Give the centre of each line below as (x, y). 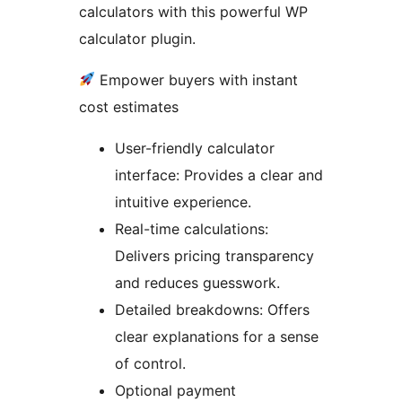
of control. (150, 363)
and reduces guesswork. (197, 282)
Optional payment (175, 390)
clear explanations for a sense (217, 336)
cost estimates (129, 106)
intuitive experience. (183, 201)
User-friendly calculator (195, 148)
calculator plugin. (137, 38)
